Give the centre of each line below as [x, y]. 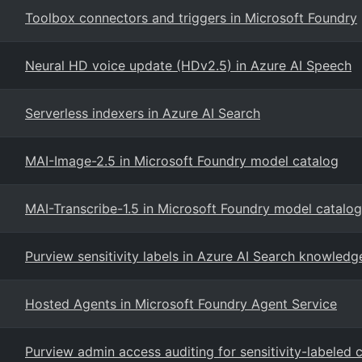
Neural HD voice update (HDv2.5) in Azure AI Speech [188, 65]
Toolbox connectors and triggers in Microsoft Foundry [191, 18]
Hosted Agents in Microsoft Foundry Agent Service [181, 304]
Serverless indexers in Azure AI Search [143, 113]
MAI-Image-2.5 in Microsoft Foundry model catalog [182, 161]
